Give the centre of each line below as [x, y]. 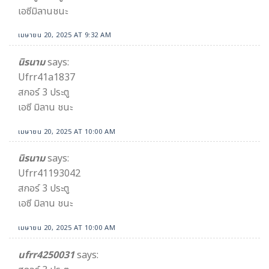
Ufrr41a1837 [47, 77]
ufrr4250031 [46, 255]
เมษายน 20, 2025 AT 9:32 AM [65, 35]
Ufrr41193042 [49, 174]
